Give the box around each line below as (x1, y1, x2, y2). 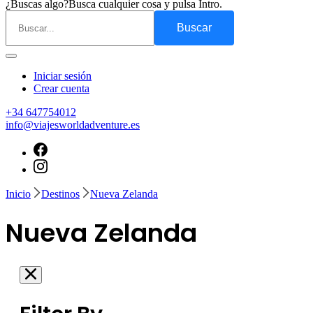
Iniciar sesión (34, 70, 92, 82)
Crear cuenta (34, 82, 89, 95)
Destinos (41, 188, 80, 201)
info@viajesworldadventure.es (6, 119, 140, 131)
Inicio (6, 188, 31, 201)
